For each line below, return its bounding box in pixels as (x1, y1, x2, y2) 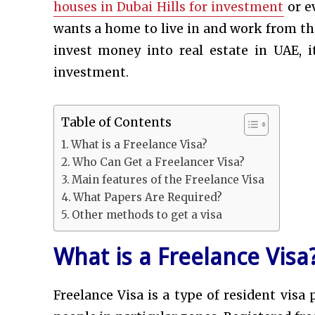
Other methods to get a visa (71, 208, 222, 222)
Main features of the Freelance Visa (71, 173, 264, 187)
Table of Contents (60, 115, 172, 131)
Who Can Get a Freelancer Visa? (72, 155, 245, 169)
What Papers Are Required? (72, 191, 222, 205)
